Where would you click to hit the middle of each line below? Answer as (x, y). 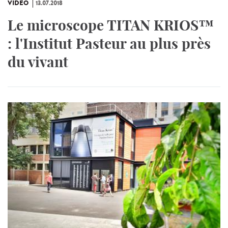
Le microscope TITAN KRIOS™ (111, 25)
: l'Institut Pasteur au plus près (109, 44)
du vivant (38, 62)
